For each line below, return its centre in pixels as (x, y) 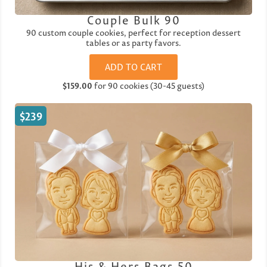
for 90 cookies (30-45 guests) (148, 86)
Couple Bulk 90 (133, 21)
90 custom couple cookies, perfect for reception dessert (133, 33)
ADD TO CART (133, 67)
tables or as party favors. (133, 43)
